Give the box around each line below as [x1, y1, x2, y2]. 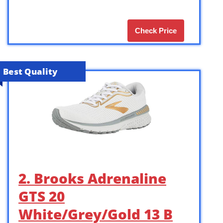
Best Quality [3, 65, 57, 77]
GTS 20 [18, 186, 65, 206]
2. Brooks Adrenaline [18, 168, 166, 188]
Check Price [135, 26, 177, 35]
